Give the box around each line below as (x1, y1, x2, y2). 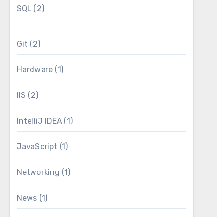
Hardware (16, 65, 53, 74)
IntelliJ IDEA (16, 116, 62, 125)
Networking (16, 168, 60, 177)
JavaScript (16, 142, 58, 151)
